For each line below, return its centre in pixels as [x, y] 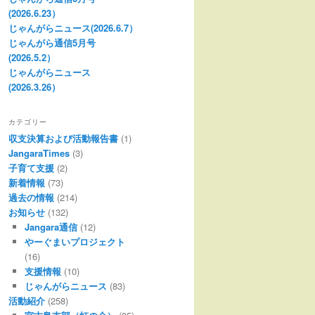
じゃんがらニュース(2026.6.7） [73, 28]
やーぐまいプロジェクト [75, 242]
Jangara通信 [51, 227]
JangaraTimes [39, 153]
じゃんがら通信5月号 [52, 43]
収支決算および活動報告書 [63, 139]
